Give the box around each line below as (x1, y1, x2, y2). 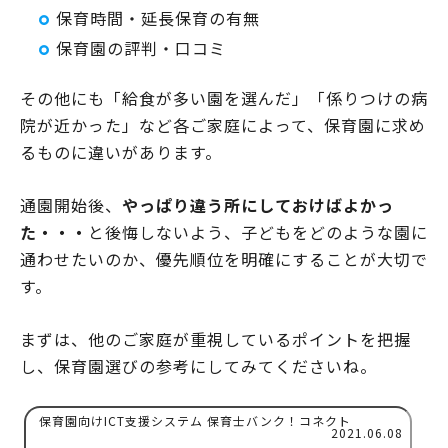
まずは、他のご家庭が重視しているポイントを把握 (20, 327, 411, 352)
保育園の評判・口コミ (56, 36, 226, 61)
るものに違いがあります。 (20, 140, 222, 165)
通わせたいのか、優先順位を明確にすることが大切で (20, 247, 428, 272)
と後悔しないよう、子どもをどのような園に (88, 220, 428, 245)
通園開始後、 (20, 193, 122, 218)
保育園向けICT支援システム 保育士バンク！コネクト (39, 412, 351, 430)
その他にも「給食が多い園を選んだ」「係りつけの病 (20, 86, 428, 111)
